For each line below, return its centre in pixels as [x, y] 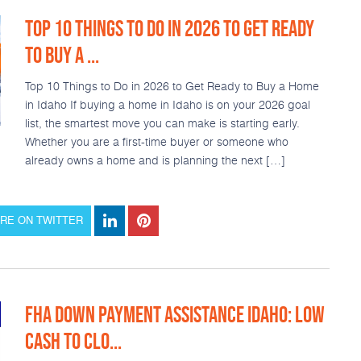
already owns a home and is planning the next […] [155, 160]
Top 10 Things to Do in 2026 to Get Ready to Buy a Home [172, 86]
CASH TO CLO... [73, 341]
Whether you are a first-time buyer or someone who [156, 141]
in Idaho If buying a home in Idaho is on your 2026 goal [167, 104]
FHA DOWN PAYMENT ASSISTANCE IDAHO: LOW [174, 314]
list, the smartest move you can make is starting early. [162, 123]
